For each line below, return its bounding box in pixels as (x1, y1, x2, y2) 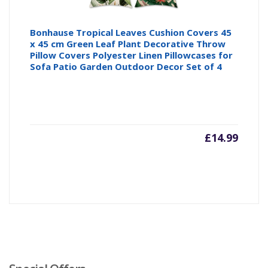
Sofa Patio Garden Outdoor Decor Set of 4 (30, 60, 223, 73)
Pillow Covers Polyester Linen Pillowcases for (30, 49, 233, 62)
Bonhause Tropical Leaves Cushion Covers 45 (30, 26, 232, 39)
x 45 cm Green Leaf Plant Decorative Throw (30, 38, 226, 50)
